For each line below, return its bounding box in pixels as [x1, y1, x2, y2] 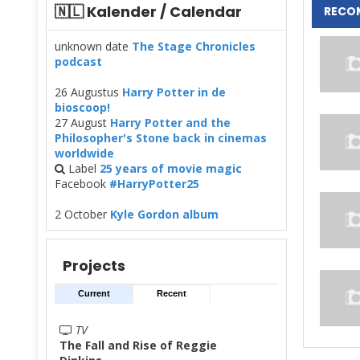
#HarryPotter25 [109, 175, 199, 191]
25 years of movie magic [100, 160, 242, 176]
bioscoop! [55, 99, 110, 115]
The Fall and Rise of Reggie [59, 337, 217, 353]
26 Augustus [55, 84, 122, 100]
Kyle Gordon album [110, 206, 219, 222]
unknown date [55, 38, 132, 54]
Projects [63, 255, 125, 276]
